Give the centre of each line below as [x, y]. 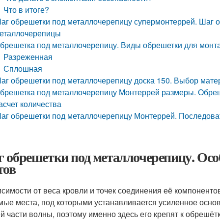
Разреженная [28, 57]
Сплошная [23, 69]
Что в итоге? [27, 10]
